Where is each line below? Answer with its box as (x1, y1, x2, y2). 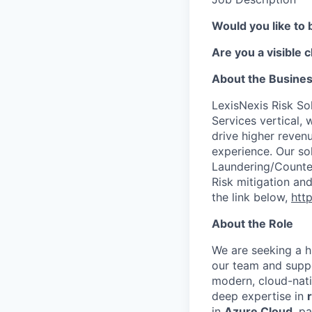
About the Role (212, 217, 293, 231)
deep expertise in (212, 289, 307, 303)
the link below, (212, 190, 291, 204)
